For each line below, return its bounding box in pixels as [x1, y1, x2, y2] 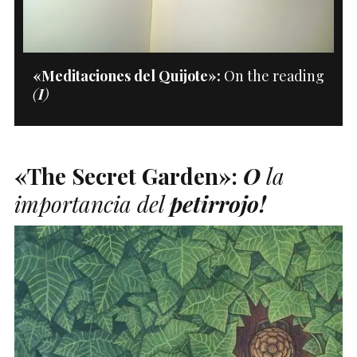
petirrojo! [170, 188, 266, 218]
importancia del [14, 188, 170, 218]
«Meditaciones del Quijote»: [32, 65, 221, 85]
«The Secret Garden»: [14, 160, 237, 190]
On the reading [220, 65, 324, 85]
